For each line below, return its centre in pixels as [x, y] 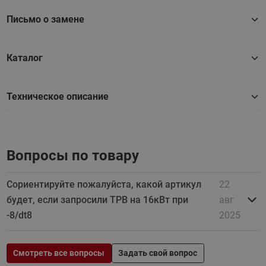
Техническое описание [57, 96]
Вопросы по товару [72, 155]
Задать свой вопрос [158, 253]
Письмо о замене [45, 19]
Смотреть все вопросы [59, 253]
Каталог [24, 58]
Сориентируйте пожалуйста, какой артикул [104, 184]
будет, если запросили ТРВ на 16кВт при [97, 199]
